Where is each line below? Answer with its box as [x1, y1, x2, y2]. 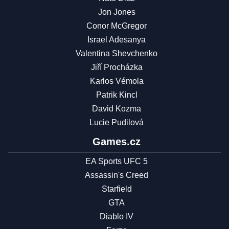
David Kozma [92, 104, 141, 113]
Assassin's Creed [85, 171, 148, 180]
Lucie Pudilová [89, 118, 144, 127]
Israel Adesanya [87, 35, 146, 44]
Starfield [101, 185, 132, 194]
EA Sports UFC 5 [85, 157, 148, 166]
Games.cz [93, 136, 141, 148]
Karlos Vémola [89, 77, 144, 86]
